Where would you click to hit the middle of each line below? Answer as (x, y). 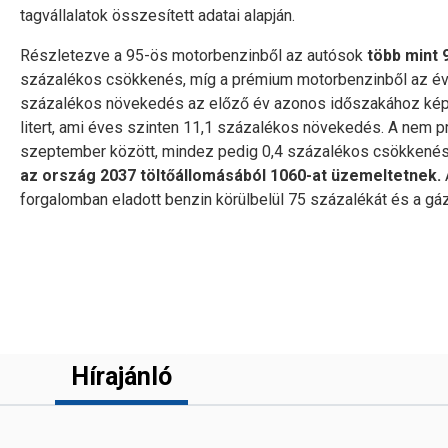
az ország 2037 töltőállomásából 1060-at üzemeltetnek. (230, 175)
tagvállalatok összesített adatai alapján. (157, 15)
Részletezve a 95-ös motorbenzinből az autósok (193, 55)
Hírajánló (121, 377)
